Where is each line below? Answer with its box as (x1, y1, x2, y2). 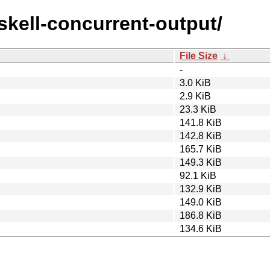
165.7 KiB (180, 143, 222, 154)
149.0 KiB (180, 196, 222, 207)
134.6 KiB (180, 223, 222, 234)
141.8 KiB (180, 117, 222, 128)
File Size (180, 50, 218, 61)
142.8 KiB (180, 130, 222, 141)
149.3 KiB (180, 157, 222, 168)
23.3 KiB (180, 104, 216, 115)
